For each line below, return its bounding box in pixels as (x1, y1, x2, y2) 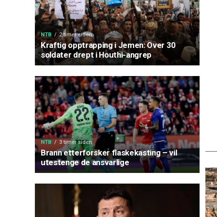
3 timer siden (59, 139, 92, 145)
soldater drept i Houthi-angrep (41, 50, 152, 60)
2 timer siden (59, 31, 92, 38)
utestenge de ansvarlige (41, 157, 129, 167)
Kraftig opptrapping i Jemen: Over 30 (41, 40, 176, 50)
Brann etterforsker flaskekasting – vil (41, 148, 177, 157)
